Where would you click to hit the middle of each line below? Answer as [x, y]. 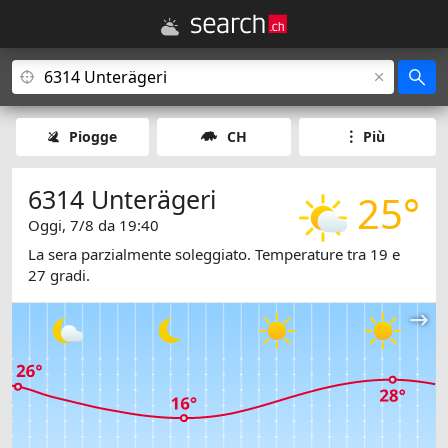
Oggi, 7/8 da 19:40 [93, 225]
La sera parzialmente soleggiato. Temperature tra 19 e [214, 254]
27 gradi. [59, 275]
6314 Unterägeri [122, 199]
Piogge [93, 136]
